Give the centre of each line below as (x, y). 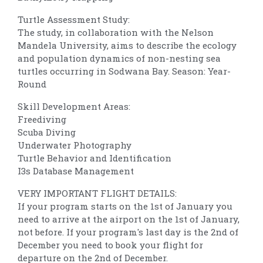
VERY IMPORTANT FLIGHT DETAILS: (97, 193)
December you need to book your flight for (110, 245)
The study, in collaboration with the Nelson (116, 32)
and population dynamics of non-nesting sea (119, 58)
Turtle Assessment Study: (74, 19)
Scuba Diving (47, 132)
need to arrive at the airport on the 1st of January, (129, 219)
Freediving (42, 119)
